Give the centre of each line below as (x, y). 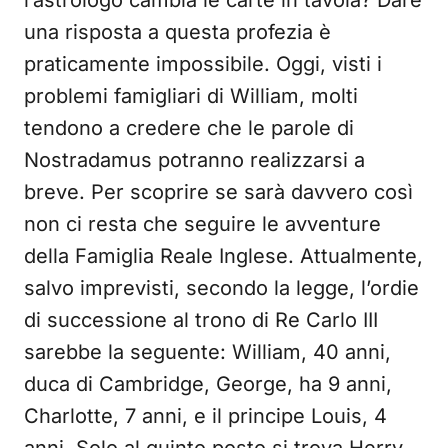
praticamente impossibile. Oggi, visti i (203, 64)
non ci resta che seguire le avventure (202, 224)
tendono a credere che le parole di (189, 128)
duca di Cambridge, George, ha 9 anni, (208, 384)
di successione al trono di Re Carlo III (201, 320)
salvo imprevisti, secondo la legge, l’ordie (221, 288)
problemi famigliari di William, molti (191, 96)
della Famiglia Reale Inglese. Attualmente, (223, 256)
